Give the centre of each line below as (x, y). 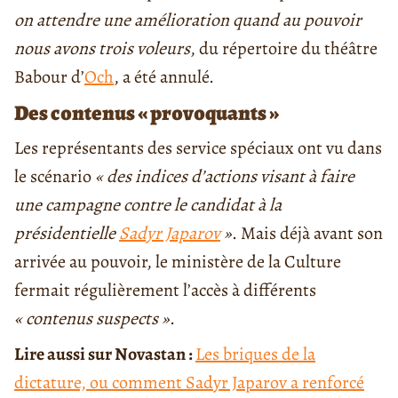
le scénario (55, 177)
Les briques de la (255, 354)
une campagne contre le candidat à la (148, 205)
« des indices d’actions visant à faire (225, 177)
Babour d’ (49, 77)
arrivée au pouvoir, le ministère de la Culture (178, 262)
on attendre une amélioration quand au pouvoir (188, 20)
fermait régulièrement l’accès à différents (165, 291)
